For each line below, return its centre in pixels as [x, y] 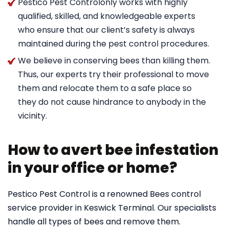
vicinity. [32, 116]
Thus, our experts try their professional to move [113, 74]
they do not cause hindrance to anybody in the [112, 102]
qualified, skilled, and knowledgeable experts [107, 16]
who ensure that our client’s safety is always [106, 30]
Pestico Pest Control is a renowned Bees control [104, 194]
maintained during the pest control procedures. [113, 44]
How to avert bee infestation [113, 150]
